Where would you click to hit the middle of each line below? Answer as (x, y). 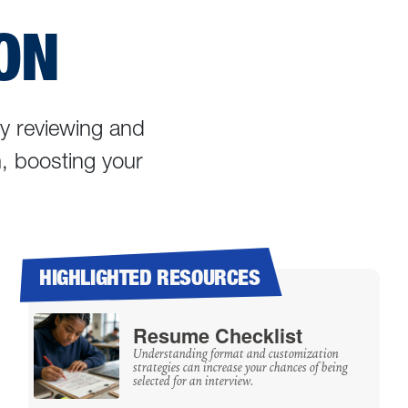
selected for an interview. (193, 381)
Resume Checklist (217, 335)
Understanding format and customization (235, 354)
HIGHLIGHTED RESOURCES (150, 278)
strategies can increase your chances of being (240, 367)
